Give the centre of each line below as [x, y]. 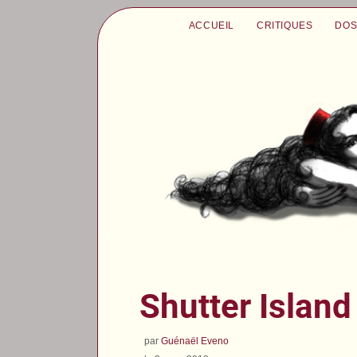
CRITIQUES [284, 25]
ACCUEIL [211, 25]
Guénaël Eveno [195, 341]
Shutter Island [246, 306]
